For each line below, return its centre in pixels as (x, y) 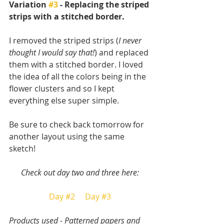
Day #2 (62, 197)
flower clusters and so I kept (63, 89)
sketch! (22, 149)
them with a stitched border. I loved (77, 65)
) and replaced (122, 53)
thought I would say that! (52, 53)
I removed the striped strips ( (64, 41)
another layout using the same (68, 137)
